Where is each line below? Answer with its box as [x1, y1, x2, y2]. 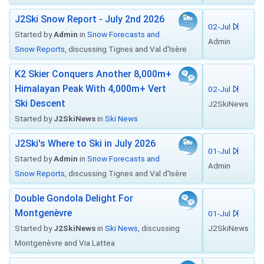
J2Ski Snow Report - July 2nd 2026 [15, 14, 164, 25]
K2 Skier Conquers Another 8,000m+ [15, 68, 171, 80]
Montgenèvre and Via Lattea [15, 238, 115, 247]
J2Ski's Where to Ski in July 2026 [15, 138, 156, 149]
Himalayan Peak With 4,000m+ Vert [15, 83, 166, 94]
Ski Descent [15, 98, 65, 109]
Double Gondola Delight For [15, 193, 133, 204]
